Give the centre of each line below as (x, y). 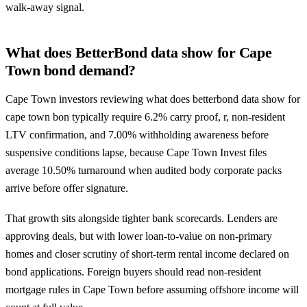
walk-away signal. (45, 8)
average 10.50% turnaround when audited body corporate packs (144, 171)
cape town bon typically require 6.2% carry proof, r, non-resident (145, 117)
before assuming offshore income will (216, 289)
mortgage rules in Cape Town (70, 289)
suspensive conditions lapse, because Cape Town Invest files (136, 153)
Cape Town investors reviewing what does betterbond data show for (153, 99)
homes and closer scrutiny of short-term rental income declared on (147, 254)
